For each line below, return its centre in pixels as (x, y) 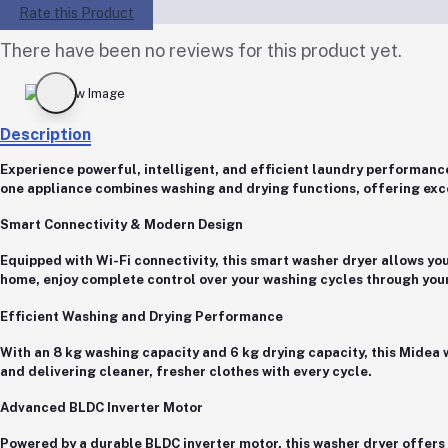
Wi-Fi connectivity (155, 261)
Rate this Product (77, 12)
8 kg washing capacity (126, 352)
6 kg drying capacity (297, 352)
